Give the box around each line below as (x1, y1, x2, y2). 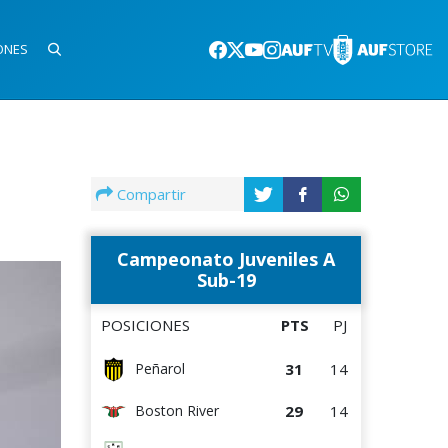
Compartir (117, 184, 186, 205)
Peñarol (135, 359, 185, 379)
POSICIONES (101, 315, 190, 336)
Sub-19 (196, 268, 256, 293)
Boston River (135, 401, 219, 421)
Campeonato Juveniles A (117, 247, 335, 272)
